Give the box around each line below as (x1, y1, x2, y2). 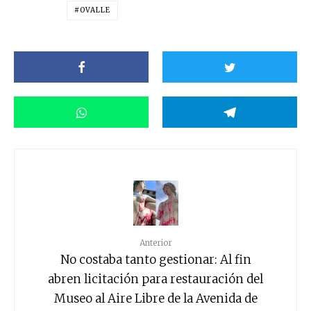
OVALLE (80, 6, 110, 15)
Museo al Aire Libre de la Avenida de (53, 290, 258, 306)
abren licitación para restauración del (48, 271, 263, 287)
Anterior (139, 237, 172, 249)
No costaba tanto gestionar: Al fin (60, 251, 251, 267)
